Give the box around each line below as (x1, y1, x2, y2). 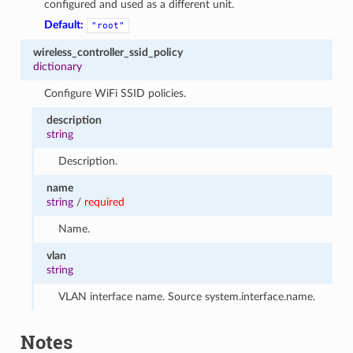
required (84, 195, 125, 208)
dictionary (32, 60, 82, 72)
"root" (91, 20, 125, 31)
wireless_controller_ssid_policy (32, 46, 183, 58)
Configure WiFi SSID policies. (44, 87, 187, 99)
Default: (44, 18, 84, 31)
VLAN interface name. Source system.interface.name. (58, 290, 315, 303)
